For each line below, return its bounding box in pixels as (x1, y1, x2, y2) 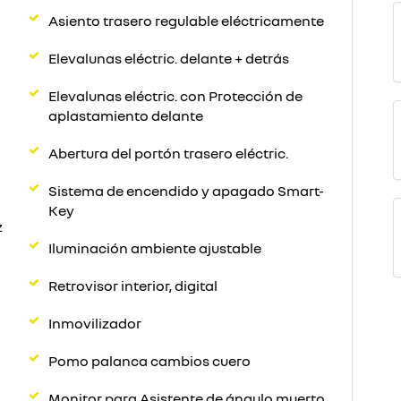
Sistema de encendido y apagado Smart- (48, 182, 324, 200)
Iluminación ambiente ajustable (48, 239, 261, 257)
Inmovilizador (48, 314, 141, 332)
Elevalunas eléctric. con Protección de (48, 87, 303, 105)
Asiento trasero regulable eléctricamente (48, 12, 324, 30)
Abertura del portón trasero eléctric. (48, 144, 288, 162)
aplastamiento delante (48, 107, 203, 124)
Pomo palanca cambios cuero (48, 352, 251, 370)
